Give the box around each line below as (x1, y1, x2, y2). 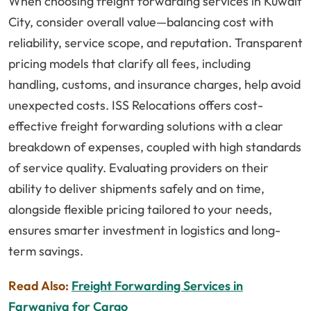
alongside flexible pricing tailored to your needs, (8, 201, 272, 218)
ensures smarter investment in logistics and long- (8, 222, 280, 239)
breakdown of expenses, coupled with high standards (8, 139, 301, 155)
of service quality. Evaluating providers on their (8, 160, 269, 176)
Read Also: (8, 278, 69, 294)
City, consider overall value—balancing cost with (8, 14, 274, 31)
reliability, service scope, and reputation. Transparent (8, 35, 303, 51)
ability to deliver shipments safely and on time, (8, 180, 264, 197)
